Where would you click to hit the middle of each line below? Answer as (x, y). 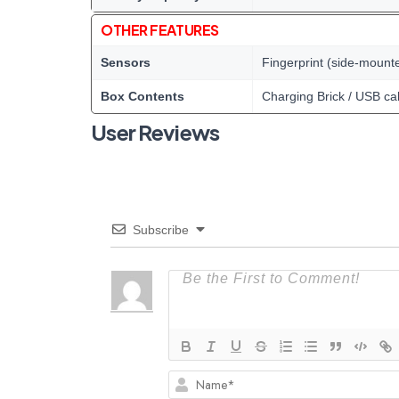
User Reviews (155, 132)
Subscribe (161, 230)
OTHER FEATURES (160, 30)
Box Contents (142, 96)
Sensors (126, 62)
